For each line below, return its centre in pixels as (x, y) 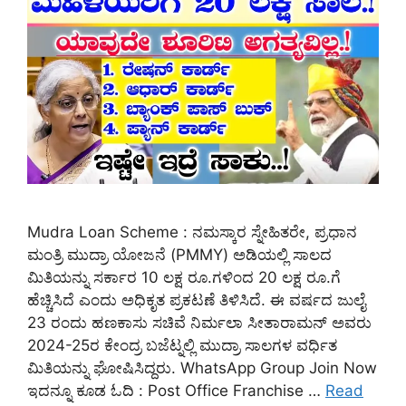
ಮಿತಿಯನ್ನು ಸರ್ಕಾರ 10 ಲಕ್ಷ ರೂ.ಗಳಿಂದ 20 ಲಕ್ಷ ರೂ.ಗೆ (184, 277)
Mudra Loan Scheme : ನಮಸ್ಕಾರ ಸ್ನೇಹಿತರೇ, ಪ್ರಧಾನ (192, 232)
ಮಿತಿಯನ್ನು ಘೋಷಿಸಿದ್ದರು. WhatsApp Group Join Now (202, 367)
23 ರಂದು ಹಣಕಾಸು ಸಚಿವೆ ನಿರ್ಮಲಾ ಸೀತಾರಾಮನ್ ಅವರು (199, 322)
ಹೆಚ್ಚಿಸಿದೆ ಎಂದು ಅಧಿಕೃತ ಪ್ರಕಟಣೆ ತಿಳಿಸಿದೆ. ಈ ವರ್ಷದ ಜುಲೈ (196, 300)
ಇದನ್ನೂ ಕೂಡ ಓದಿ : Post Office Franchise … (176, 390)
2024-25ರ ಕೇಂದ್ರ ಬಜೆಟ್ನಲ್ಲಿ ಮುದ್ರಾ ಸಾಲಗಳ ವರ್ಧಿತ (182, 345)
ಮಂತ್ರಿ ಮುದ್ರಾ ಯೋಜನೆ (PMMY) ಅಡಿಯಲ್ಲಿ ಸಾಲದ (179, 254)
